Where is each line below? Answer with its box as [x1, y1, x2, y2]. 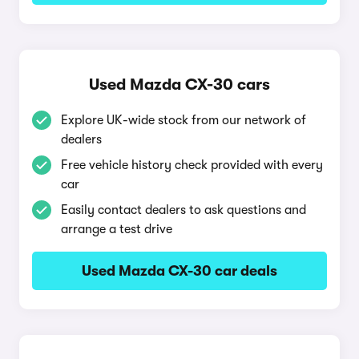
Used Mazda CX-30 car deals [82, 263, 277, 279]
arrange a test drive [61, 222, 172, 236]
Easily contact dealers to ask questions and [61, 203, 306, 217]
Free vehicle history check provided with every [61, 158, 323, 172]
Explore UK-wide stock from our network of [61, 113, 306, 127]
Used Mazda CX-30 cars [89, 75, 270, 94]
